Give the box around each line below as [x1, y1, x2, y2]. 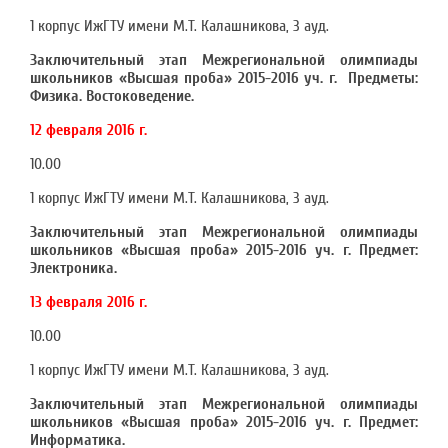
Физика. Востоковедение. [30, 87, 194, 105]
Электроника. [30, 259, 117, 277]
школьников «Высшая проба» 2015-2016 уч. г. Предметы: [30, 69, 418, 87]
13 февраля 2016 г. [30, 293, 147, 311]
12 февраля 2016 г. [30, 121, 147, 139]
